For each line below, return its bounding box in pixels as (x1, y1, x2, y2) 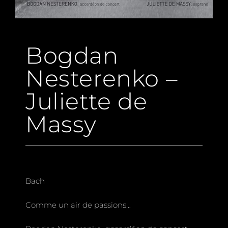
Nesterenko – (25, 64, 178, 92)
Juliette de (25, 87, 148, 115)
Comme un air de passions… (25, 199, 131, 210)
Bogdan (25, 41, 119, 69)
